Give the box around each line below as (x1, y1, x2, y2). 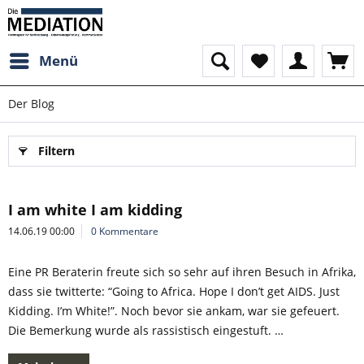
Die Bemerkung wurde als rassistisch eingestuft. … (8, 323, 284, 338)
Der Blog (8, 96, 54, 111)
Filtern (38, 143, 75, 158)
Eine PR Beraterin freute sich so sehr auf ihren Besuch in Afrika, (8, 264, 356, 279)
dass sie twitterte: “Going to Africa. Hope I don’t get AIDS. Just (8, 284, 340, 299)
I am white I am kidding (8, 200, 182, 219)
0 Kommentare (91, 224, 158, 238)
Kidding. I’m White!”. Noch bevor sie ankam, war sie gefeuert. (8, 303, 340, 318)
